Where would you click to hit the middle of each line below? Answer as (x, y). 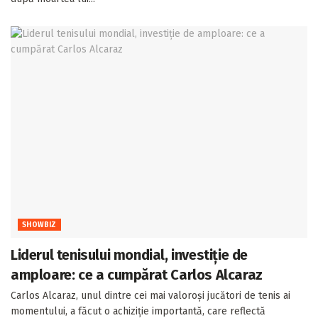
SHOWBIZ (39, 225)
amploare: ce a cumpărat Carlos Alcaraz (137, 275)
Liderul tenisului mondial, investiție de (129, 255)
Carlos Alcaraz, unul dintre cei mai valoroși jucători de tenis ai (150, 296)
